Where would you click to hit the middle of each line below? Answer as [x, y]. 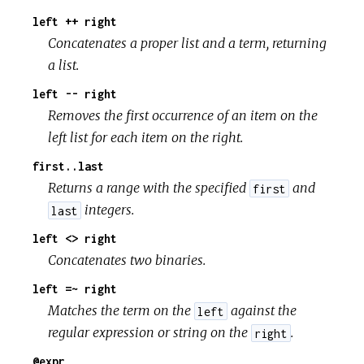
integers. [107, 210]
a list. [64, 65]
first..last [68, 167]
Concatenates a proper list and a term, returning [188, 43]
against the [262, 311]
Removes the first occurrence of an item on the [183, 116]
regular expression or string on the [150, 333]
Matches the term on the [121, 311]
